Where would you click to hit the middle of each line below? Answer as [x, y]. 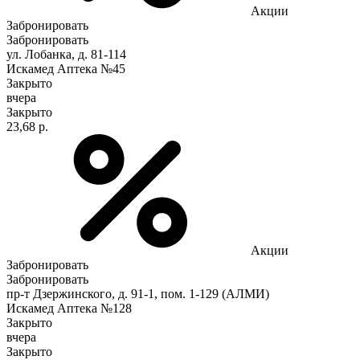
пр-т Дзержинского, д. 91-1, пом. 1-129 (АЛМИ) [138, 293]
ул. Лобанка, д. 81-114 [66, 54]
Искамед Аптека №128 [69, 308]
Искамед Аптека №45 [66, 68]
